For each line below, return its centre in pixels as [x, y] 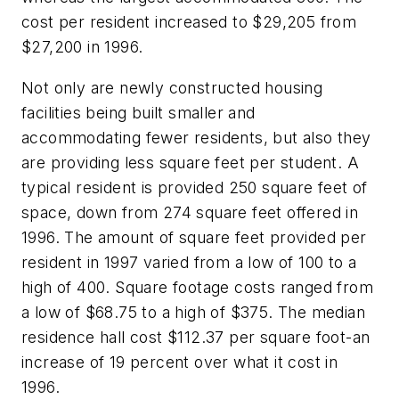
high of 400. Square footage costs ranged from [197, 287]
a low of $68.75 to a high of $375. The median [193, 312]
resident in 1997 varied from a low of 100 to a [189, 262]
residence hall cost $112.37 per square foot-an [196, 337]
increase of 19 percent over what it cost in [180, 362]
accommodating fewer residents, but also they [196, 137]
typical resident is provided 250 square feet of [195, 187]
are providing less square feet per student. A [190, 162]
